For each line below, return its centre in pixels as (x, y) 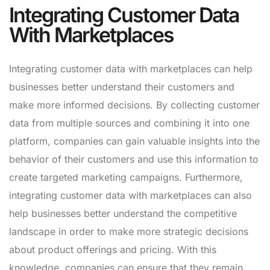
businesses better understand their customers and (122, 86)
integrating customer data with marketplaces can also (130, 195)
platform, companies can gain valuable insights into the (134, 141)
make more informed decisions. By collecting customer (134, 105)
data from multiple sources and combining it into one (129, 123)
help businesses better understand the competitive (123, 213)
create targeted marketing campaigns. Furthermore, (126, 177)
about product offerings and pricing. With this (113, 249)
